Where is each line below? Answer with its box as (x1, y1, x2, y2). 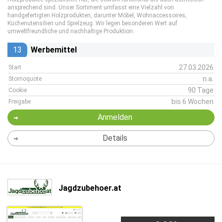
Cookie (8, 87, 27, 94)
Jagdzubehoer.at (58, 183, 121, 193)
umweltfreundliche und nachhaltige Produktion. (7, 28, 134, 35)
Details (102, 133, 127, 143)
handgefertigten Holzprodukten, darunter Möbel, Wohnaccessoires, (7, 12, 187, 19)
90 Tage (188, 86, 214, 94)
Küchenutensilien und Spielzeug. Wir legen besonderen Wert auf (7, 20, 177, 27)
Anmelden (97, 112, 132, 122)
